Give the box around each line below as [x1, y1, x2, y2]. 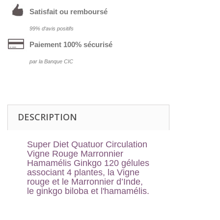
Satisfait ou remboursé [29, 7, 108, 16]
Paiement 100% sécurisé [29, 40, 112, 49]
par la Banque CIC [29, 58, 73, 65]
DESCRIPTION [18, 111, 77, 123]
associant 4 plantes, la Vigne [27, 167, 139, 178]
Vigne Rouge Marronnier [27, 149, 123, 159]
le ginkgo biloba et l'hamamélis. [27, 186, 149, 196]
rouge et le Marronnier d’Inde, [27, 177, 143, 187]
